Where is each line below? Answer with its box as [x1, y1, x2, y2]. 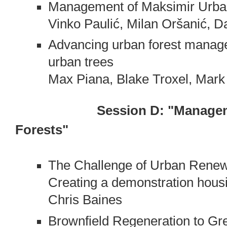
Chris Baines [48, 192, 122, 207]
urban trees [48, 55, 113, 69]
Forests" [15, 123, 69, 137]
